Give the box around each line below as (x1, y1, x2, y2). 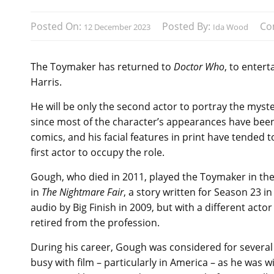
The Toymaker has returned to (31, 59, 174, 73)
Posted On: (31, 19, 84, 33)
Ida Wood (213, 21, 248, 32)
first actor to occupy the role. (31, 145, 165, 159)
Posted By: (162, 19, 213, 33)
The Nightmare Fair (42, 185, 124, 199)
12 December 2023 (84, 21, 150, 32)
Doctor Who (174, 59, 224, 73)
